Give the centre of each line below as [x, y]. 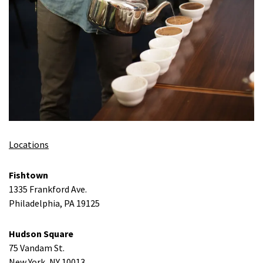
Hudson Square [41, 234]
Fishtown [28, 175]
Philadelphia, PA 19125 [54, 203]
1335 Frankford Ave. [48, 189]
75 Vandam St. [37, 248]
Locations [29, 145]
